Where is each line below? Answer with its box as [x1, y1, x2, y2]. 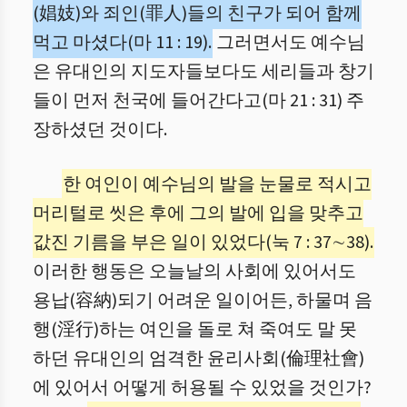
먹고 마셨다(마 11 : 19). [33, 30, 212, 55]
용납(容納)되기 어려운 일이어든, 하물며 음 [33, 288, 372, 313]
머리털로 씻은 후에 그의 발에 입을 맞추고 [33, 201, 363, 226]
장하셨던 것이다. [33, 117, 167, 143]
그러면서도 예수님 [213, 30, 365, 55]
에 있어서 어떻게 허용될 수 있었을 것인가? [33, 375, 372, 401]
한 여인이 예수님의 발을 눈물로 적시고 [63, 172, 372, 197]
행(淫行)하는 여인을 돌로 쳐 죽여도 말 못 [33, 317, 357, 342]
